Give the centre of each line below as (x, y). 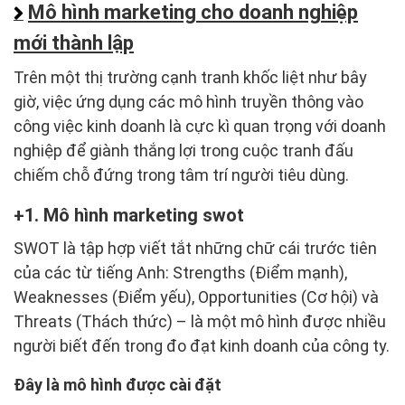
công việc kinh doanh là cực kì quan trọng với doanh (200, 127)
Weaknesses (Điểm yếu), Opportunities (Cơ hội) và (196, 297)
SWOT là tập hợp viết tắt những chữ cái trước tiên (195, 249)
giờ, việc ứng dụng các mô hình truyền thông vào (188, 102)
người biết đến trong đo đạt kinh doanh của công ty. (202, 346)
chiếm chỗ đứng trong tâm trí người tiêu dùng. (181, 175)
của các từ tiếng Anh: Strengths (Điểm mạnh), (180, 273)
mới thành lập (74, 43)
